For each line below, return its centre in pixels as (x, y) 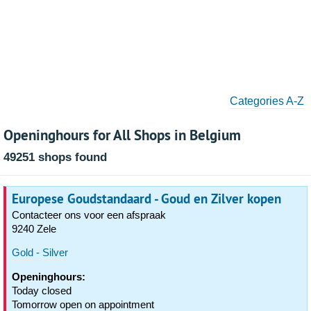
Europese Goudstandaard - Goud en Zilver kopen (146, 199)
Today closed (42, 291)
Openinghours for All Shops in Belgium (122, 135)
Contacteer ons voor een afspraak (89, 215)
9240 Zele (34, 229)
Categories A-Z (267, 101)
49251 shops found (55, 157)
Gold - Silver (40, 252)
